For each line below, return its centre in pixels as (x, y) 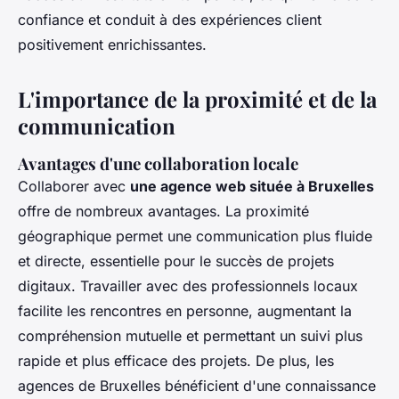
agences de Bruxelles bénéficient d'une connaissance (197, 385)
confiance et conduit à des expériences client (170, 19)
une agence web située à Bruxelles (252, 186)
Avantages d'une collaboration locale (158, 163)
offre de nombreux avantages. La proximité (163, 211)
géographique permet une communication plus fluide (195, 236)
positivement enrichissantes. (112, 44)
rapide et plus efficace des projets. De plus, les (176, 360)
